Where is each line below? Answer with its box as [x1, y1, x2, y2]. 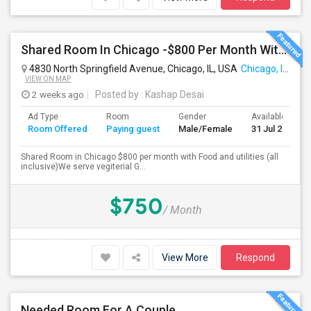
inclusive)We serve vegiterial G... [21, 162, 146, 171]
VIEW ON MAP [25, 75, 71, 83]
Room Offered [28, 124, 87, 134]
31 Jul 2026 [251, 124, 296, 134]
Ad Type [28, 112, 58, 121]
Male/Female [178, 124, 233, 134]
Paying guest [106, 124, 160, 134]
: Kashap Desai [139, 89, 204, 100]
